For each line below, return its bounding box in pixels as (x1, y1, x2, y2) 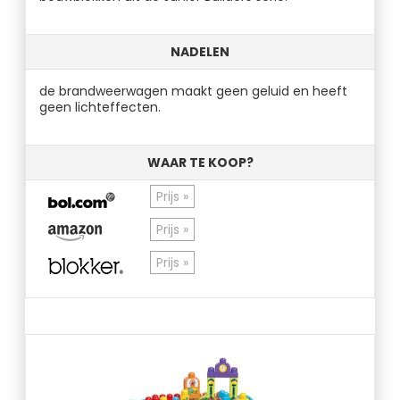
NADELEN (171, 43, 229, 61)
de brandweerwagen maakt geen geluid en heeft (39, 82, 348, 100)
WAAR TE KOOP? (146, 154, 254, 171)
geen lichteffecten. (39, 98, 162, 116)
